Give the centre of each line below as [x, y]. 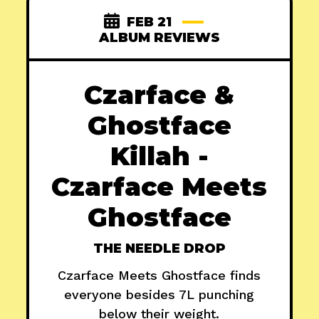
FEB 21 [150, 22]
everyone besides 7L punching [159, 295]
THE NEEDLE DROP [159, 249]
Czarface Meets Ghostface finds [159, 276]
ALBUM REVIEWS [159, 38]
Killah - [159, 156]
